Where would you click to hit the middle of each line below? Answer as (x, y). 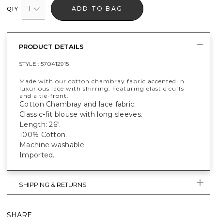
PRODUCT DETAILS (51, 46)
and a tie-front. (44, 95)
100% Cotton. (43, 134)
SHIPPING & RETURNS (53, 184)
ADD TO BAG (97, 8)
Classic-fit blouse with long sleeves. (81, 114)
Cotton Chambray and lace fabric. (78, 104)
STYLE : (30, 63)
